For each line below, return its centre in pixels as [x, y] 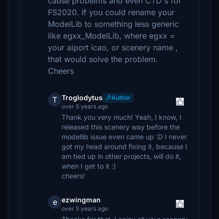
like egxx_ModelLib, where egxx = [111, 36]
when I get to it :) [89, 166]
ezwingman [81, 200]
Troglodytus [82, 98]
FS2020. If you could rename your [111, 12]
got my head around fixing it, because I [124, 146]
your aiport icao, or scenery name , [113, 47]
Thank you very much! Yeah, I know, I [121, 117]
